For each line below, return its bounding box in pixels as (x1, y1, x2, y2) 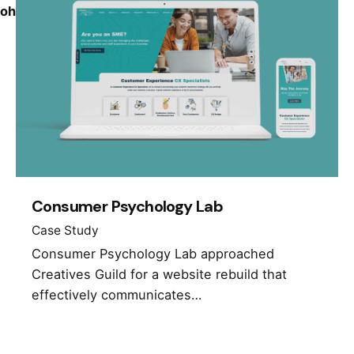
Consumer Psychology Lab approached (32, 246, 274, 262)
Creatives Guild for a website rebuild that (32, 266, 287, 283)
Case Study (32, 223, 99, 239)
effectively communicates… (32, 287, 201, 303)
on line (178, 3, 228, 19)
